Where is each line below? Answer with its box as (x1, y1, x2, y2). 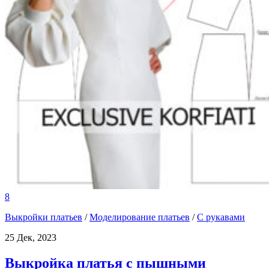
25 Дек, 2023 (5, 232, 56, 243)
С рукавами (197, 212, 245, 223)
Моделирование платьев (89, 212, 190, 223)
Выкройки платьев (5, 212, 82, 223)
